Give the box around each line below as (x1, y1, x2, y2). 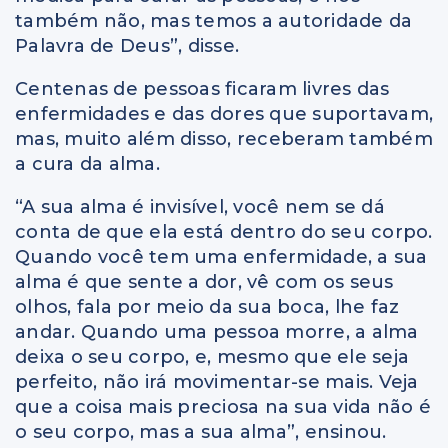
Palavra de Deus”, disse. (15, 35, 239, 58)
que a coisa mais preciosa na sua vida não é (15, 396, 431, 419)
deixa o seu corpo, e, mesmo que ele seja (15, 346, 409, 369)
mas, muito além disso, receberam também (15, 128, 433, 151)
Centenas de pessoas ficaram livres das (15, 78, 390, 101)
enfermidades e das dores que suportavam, (15, 103, 433, 126)
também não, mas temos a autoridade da (15, 10, 413, 33)
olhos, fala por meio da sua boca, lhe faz (15, 296, 400, 319)
